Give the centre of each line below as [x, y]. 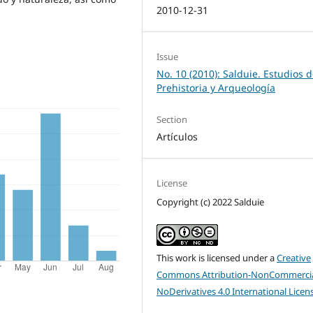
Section [172, 119]
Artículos [177, 136]
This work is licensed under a [217, 257]
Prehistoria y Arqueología [216, 87]
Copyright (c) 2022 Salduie [211, 202]
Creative [294, 257]
